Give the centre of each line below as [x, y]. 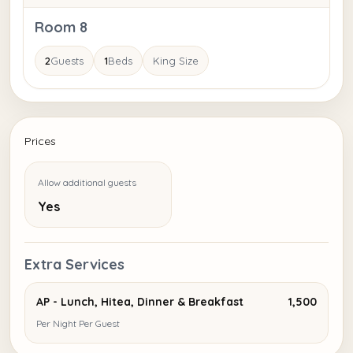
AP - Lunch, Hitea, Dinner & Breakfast [140, 302]
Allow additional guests [87, 183]
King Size [176, 61]
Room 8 [61, 28]
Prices [40, 141]
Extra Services [74, 265]
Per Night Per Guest [78, 324]
